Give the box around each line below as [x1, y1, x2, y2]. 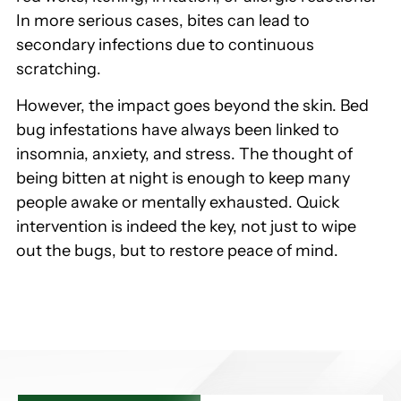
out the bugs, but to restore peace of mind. [16, 241, 338, 261]
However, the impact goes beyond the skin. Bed [16, 96, 369, 116]
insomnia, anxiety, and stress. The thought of [16, 144, 353, 165]
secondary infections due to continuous [16, 35, 314, 55]
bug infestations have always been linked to [16, 120, 339, 141]
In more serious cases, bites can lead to [16, 11, 310, 31]
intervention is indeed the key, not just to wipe [16, 217, 356, 237]
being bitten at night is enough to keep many [16, 168, 350, 189]
